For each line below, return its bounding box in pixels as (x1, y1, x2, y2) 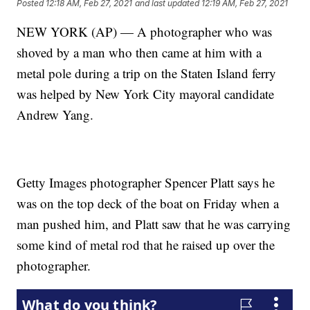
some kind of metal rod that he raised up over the (17, 236, 275, 254)
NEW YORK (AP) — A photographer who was (17, 23, 273, 41)
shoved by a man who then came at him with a (17, 44, 262, 62)
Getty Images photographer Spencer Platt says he (17, 174, 275, 192)
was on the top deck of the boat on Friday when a (17, 194, 280, 212)
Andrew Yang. (17, 106, 94, 124)
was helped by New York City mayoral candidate (17, 85, 275, 103)
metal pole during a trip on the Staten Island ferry (17, 64, 277, 82)
